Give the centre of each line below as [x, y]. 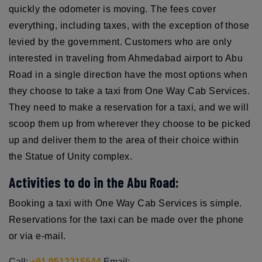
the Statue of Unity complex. [71, 156]
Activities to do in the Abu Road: [94, 182]
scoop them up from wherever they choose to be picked [130, 123]
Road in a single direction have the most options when [128, 74]
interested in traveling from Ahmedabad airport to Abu [126, 58]
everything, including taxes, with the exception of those [129, 25]
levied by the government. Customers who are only [120, 42]
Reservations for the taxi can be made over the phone [126, 219]
